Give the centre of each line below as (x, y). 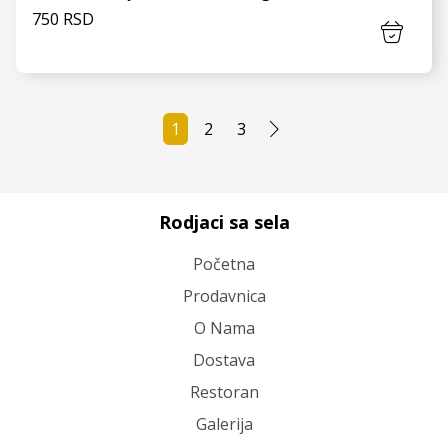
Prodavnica (224, 296)
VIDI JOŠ (224, 171)
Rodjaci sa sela (224, 222)
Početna (224, 264)
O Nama (224, 328)
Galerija (224, 424)
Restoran (224, 392)
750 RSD (63, 19)
